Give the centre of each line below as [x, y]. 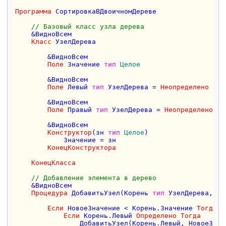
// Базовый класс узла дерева [88, 26]
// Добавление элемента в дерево [94, 178]
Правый [80, 109]
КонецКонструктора [82, 147]
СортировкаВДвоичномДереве [104, 11]
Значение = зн [66, 140]
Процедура [50, 193]
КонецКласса [54, 162]
